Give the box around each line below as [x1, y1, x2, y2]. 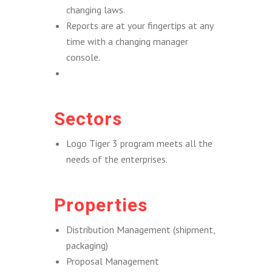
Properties [54, 194, 148, 216]
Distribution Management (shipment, [66, 223, 215, 236]
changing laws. [66, 4, 125, 16]
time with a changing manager [66, 35, 188, 47]
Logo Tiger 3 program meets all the [66, 137, 212, 149]
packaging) [66, 239, 108, 251]
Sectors [54, 108, 122, 129]
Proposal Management [66, 255, 159, 267]
